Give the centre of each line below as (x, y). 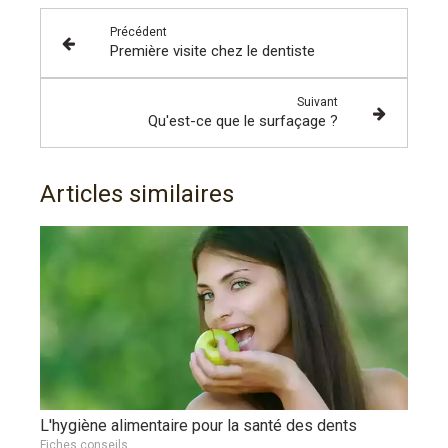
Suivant (318, 102)
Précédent (138, 32)
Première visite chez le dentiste (212, 51)
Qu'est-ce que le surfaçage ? (243, 121)
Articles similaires (137, 194)
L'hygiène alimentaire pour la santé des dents (198, 426)
